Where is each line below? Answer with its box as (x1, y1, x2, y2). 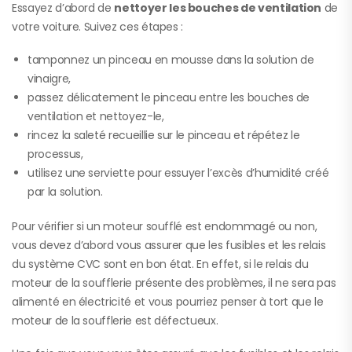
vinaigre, (27, 71, 71, 87)
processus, (27, 146, 83, 163)
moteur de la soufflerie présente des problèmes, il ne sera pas (12, 275, 336, 291)
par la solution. (27, 184, 103, 200)
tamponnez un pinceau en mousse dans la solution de (27, 52, 314, 68)
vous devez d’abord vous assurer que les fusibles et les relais (12, 237, 326, 254)
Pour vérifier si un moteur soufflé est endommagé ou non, (12, 218, 317, 235)
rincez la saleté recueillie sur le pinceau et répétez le (27, 127, 300, 144)
